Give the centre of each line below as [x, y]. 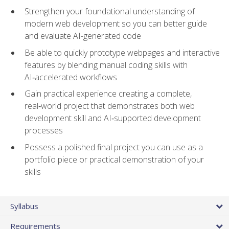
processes [44, 131]
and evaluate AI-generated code [83, 36]
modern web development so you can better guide [116, 24]
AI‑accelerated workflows [71, 77]
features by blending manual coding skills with [106, 65]
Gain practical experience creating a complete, [108, 94]
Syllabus [24, 206]
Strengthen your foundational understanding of [110, 12]
